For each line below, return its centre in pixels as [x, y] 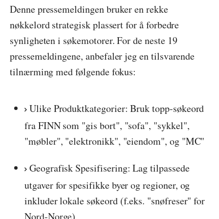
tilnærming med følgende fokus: [73, 71]
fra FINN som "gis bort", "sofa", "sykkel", [107, 125]
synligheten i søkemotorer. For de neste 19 [94, 40]
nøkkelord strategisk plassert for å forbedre [95, 24]
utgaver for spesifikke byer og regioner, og [107, 185]
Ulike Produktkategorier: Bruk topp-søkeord [117, 108]
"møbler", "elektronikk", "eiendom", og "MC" [115, 141]
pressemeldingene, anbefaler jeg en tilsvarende [102, 56]
